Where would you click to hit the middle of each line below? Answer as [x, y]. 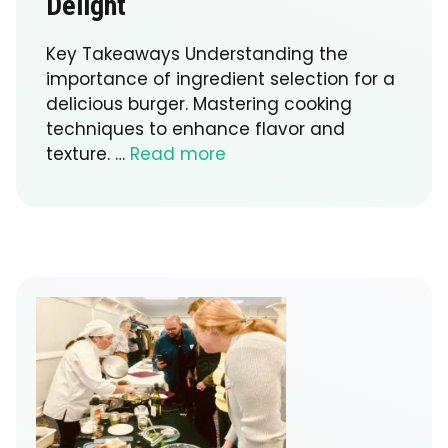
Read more [178, 153]
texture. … [88, 153]
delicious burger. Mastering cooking [199, 103]
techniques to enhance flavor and [195, 128]
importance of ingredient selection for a [220, 78]
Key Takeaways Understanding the [197, 53]
